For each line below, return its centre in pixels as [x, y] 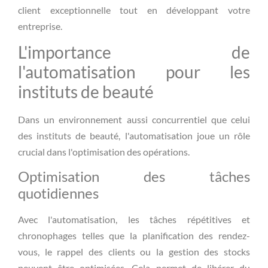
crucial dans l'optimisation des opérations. [104, 152]
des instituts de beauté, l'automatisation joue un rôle [134, 136]
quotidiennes [58, 193]
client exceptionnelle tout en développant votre [134, 10]
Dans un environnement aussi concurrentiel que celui [134, 120]
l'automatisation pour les [134, 72]
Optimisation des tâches [134, 176]
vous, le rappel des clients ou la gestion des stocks [134, 252]
